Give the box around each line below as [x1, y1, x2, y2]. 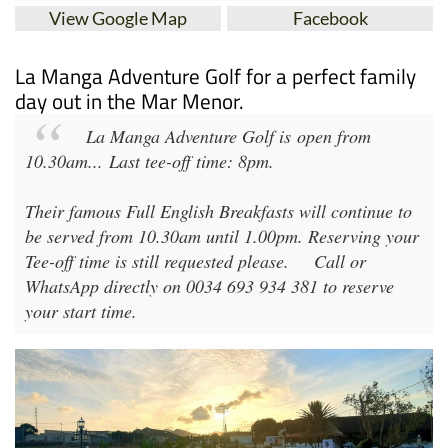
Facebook [292, 6, 368, 29]
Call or [314, 248, 366, 273]
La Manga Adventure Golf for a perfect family [15, 59, 416, 92]
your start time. [25, 298, 137, 323]
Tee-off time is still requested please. [25, 248, 295, 273]
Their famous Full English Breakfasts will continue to [25, 198, 412, 223]
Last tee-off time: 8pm [109, 148, 269, 173]
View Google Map [49, 6, 187, 29]
